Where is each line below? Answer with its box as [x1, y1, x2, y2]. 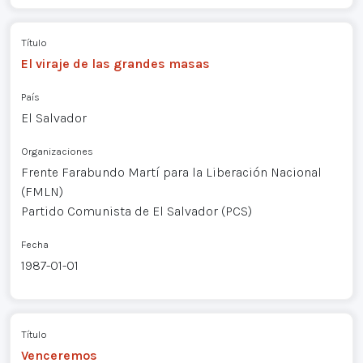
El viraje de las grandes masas [20, 56, 210, 72]
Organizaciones [20, 145, 93, 158]
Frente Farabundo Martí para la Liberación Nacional [20, 164, 322, 181]
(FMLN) [20, 184, 63, 200]
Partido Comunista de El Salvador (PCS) [20, 203, 252, 220]
